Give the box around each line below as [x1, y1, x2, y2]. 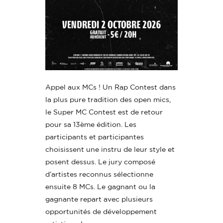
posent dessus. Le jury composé [45, 158, 156, 166]
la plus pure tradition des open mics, [45, 96, 171, 104]
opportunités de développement [45, 208, 157, 216]
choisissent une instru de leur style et [45, 145, 175, 153]
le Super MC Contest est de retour [45, 108, 163, 116]
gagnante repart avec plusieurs [45, 195, 153, 203]
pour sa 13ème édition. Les [45, 120, 137, 128]
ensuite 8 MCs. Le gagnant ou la [45, 183, 156, 191]
